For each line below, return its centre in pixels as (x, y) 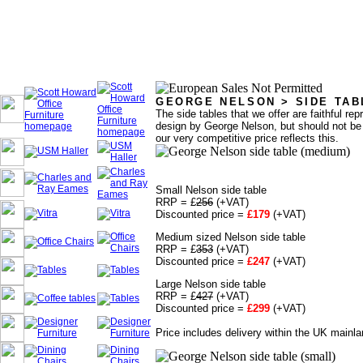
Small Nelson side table (211, 190)
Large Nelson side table (211, 284)
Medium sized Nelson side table (231, 237)
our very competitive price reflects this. (247, 138)
